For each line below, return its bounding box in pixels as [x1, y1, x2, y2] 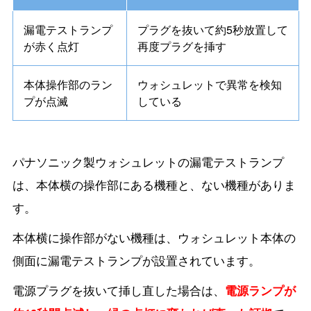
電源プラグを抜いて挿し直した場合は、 [12, 281, 225, 299]
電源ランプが [224, 281, 296, 299]
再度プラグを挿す [137, 37, 226, 54]
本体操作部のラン [23, 76, 112, 92]
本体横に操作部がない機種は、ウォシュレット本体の [12, 228, 296, 246]
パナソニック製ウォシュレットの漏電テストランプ [12, 153, 284, 170]
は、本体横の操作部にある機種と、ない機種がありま [12, 176, 296, 193]
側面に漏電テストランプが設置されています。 [12, 251, 260, 269]
